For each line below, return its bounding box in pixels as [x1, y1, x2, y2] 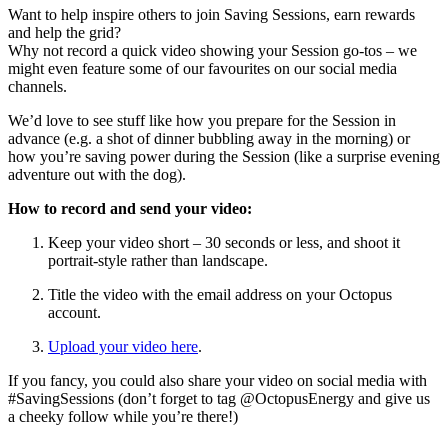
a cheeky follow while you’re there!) [8, 408, 238, 426]
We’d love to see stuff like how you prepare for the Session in [8, 112, 396, 130]
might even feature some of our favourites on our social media [8, 60, 397, 78]
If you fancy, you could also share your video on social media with [8, 372, 427, 390]
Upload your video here [48, 338, 198, 356]
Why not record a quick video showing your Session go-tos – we [8, 42, 417, 60]
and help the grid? [8, 24, 121, 42]
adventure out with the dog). [8, 166, 186, 184]
